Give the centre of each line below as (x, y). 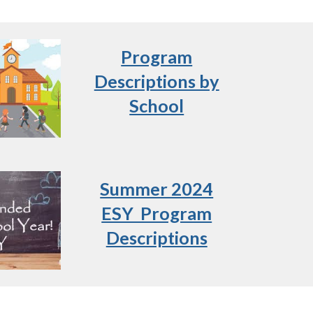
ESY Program (157, 213)
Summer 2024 (157, 189)
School (157, 105)
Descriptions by (156, 81)
